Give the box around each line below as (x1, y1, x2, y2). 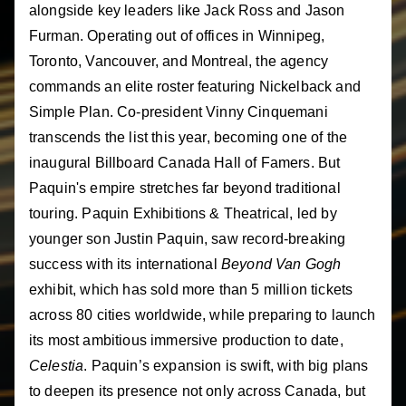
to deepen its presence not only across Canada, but (29, 382, 366, 399)
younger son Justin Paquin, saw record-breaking (29, 230, 346, 246)
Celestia (29, 357, 84, 373)
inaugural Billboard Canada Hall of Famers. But (29, 154, 341, 170)
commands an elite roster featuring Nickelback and (29, 78, 361, 94)
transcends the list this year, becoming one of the (29, 129, 348, 145)
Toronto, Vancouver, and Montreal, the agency (29, 53, 329, 69)
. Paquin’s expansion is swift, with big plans (83, 357, 369, 373)
